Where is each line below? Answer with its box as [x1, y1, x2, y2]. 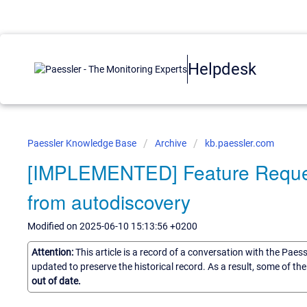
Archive [155, 138, 186, 149]
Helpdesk [188, 59, 256, 79]
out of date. [32, 275, 81, 286]
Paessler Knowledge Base [27, 138, 138, 149]
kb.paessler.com [205, 138, 274, 149]
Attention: [32, 246, 75, 258]
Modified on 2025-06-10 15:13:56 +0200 [27, 221, 197, 232]
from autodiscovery [27, 188, 191, 215]
